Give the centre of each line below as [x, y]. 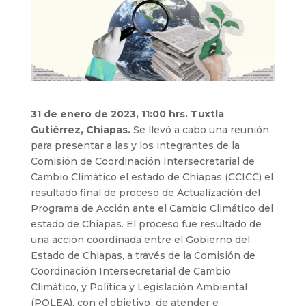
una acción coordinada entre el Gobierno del [140, 239]
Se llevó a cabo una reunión [201, 129]
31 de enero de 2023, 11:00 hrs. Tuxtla [127, 114]
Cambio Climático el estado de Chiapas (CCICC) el [152, 177]
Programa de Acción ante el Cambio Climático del [152, 208]
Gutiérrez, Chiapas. [82, 129]
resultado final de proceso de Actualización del [147, 192]
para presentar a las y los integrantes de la [135, 145]
